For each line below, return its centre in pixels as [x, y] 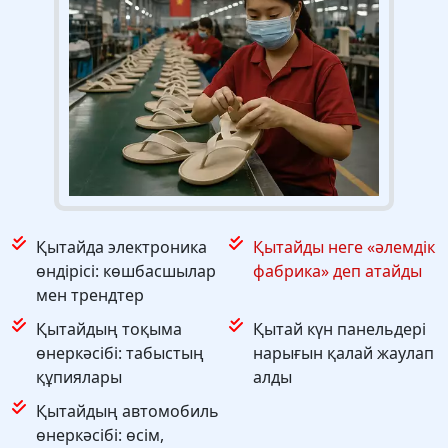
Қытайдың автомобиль [127, 411]
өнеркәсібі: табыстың [120, 353]
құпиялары [79, 377]
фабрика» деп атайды [337, 271]
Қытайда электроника [121, 247]
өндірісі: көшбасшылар [126, 271]
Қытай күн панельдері [339, 329]
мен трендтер [90, 295]
